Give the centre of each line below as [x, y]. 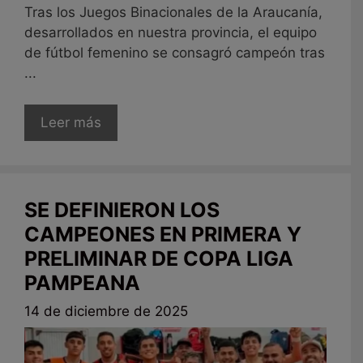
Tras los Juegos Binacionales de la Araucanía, [173, 13]
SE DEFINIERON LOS [122, 209]
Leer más [71, 122]
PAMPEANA [82, 282]
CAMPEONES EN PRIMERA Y [163, 234]
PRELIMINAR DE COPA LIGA [159, 258]
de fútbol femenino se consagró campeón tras [175, 53]
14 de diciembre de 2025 [106, 312]
